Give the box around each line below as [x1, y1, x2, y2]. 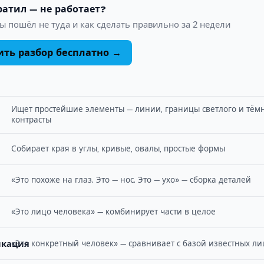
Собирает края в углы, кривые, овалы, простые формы [11, 143, 226, 154]
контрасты [11, 114, 52, 125]
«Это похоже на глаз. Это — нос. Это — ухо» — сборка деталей [11, 175, 252, 186]
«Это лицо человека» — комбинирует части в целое [11, 207, 216, 217]
